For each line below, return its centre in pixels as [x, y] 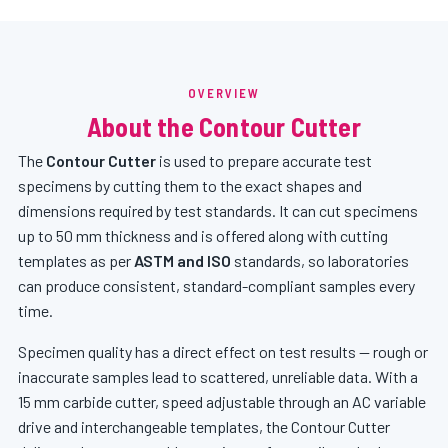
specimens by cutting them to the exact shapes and [190, 185]
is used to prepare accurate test [264, 160]
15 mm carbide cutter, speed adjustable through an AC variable [222, 401]
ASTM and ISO [182, 260]
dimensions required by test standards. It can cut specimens [218, 210]
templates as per [76, 260]
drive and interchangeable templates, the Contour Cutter [204, 426]
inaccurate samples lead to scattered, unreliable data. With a [218, 376]
